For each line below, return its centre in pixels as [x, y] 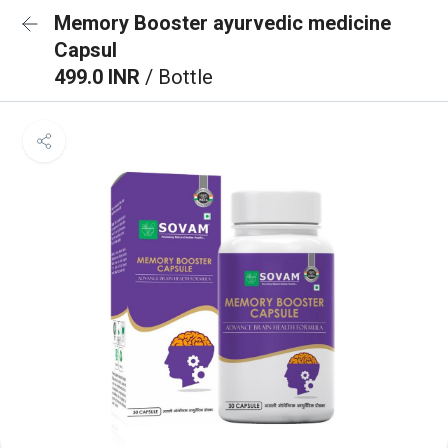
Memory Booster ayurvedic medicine [222, 23]
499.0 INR [99, 77]
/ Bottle [179, 77]
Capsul [85, 50]
